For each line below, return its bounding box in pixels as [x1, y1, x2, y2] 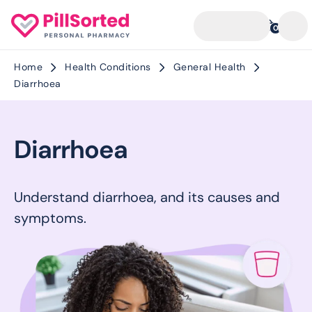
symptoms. [14, 209, 86, 227]
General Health [173, 61, 246, 73]
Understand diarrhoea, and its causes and [14, 188, 280, 206]
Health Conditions [65, 61, 151, 73]
